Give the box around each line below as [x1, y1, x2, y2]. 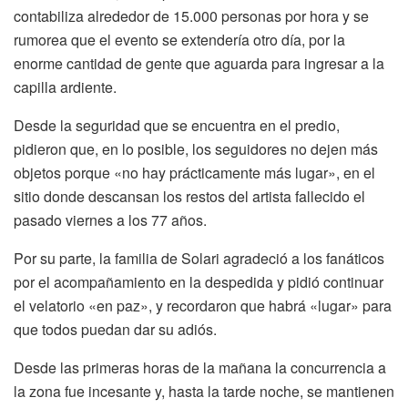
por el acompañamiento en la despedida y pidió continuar [14, 270, 383, 292]
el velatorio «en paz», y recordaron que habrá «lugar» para [14, 294, 392, 316]
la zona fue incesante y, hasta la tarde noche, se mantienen [14, 380, 394, 402]
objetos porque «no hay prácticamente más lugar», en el [14, 161, 375, 183]
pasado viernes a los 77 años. [14, 209, 207, 230]
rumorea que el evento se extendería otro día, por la [14, 28, 345, 50]
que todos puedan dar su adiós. [14, 318, 217, 340]
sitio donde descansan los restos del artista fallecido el [14, 185, 365, 207]
